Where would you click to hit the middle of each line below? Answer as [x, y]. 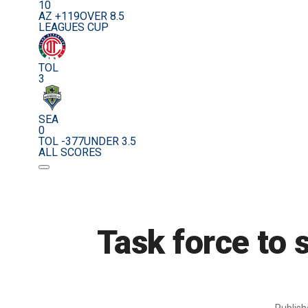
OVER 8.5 [102, 16]
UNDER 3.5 [110, 142]
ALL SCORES [70, 153]
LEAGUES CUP [74, 27]
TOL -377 [61, 142]
